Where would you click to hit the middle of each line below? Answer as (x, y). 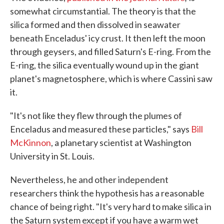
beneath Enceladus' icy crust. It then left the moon (108, 38)
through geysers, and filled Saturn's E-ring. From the (110, 51)
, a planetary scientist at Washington (121, 142)
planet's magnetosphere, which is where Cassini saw (111, 78)
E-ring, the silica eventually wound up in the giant (104, 65)
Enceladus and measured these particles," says (100, 129)
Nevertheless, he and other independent (89, 179)
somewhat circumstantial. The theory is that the (103, 11)
